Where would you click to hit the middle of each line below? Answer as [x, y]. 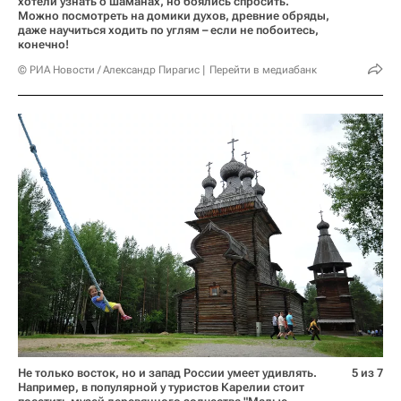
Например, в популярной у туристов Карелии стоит [161, 388]
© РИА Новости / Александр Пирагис [109, 70]
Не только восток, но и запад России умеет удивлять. [167, 373]
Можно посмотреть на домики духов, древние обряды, [174, 16]
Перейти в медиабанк [263, 70]
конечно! [43, 45]
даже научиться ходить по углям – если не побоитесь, [168, 30]
